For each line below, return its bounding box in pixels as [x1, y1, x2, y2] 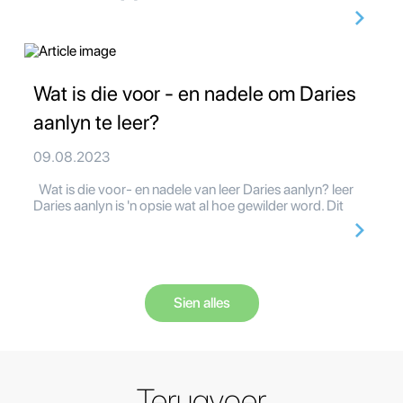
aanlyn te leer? [33, 110, 159, 136]
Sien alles [173, 294, 230, 312]
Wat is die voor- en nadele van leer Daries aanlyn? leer [33, 181, 354, 199]
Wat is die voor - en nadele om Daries [33, 81, 356, 107]
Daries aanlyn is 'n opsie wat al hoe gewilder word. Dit [33, 197, 344, 215]
